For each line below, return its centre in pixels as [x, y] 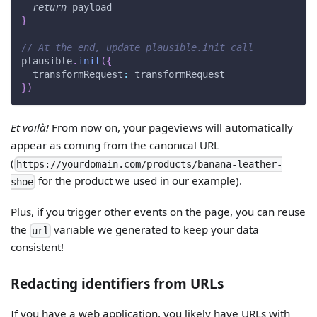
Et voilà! [30, 128]
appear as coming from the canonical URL [115, 145]
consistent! [38, 247]
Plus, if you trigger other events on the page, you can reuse [158, 212]
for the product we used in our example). [139, 181]
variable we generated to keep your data [155, 230]
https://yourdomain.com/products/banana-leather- [150, 165]
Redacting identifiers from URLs [117, 283]
